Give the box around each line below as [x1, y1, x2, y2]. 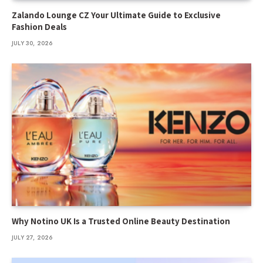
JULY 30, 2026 [12, 38, 53, 48]
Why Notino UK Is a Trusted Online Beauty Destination [12, 215, 230, 227]
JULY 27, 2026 [12, 232, 53, 242]
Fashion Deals [12, 21, 67, 32]
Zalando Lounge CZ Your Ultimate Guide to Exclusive [12, 9, 221, 21]
